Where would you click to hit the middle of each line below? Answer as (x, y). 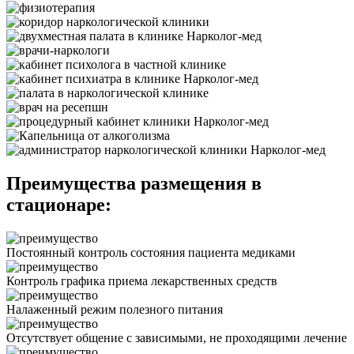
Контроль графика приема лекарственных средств (142, 281)
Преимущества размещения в (134, 184)
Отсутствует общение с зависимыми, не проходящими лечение (177, 338)
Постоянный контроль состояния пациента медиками (151, 252)
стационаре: (59, 205)
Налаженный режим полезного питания (115, 309)
